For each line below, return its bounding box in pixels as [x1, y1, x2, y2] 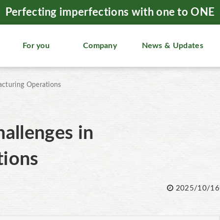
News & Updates [141, 42, 203, 50]
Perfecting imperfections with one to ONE [5, 7, 215, 18]
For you [22, 42, 50, 50]
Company [82, 42, 117, 50]
